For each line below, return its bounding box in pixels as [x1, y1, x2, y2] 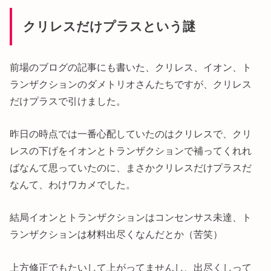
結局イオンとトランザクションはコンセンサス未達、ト [10, 212, 252, 223]
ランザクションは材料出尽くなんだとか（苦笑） [10, 229, 223, 240]
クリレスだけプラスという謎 [22, 19, 195, 34]
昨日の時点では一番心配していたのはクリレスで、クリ [10, 128, 252, 140]
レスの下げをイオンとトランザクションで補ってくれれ [10, 145, 252, 157]
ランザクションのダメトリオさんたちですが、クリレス [10, 78, 252, 90]
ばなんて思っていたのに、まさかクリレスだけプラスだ [10, 162, 252, 174]
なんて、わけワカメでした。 [10, 179, 136, 191]
